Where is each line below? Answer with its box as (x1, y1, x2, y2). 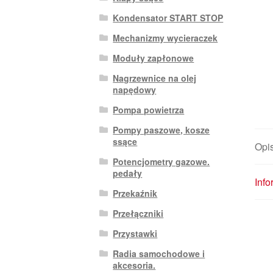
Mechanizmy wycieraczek (113, 31, 218, 44)
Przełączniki (113, 207, 164, 219)
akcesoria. (113, 258, 156, 271)
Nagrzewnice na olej (113, 71, 197, 84)
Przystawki (113, 227, 158, 239)
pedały (113, 166, 143, 179)
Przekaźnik (113, 186, 158, 199)
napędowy (113, 83, 157, 96)
